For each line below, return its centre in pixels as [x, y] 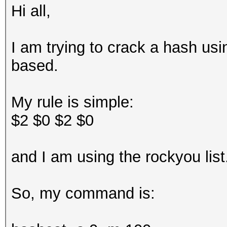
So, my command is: [83, 193]
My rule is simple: [75, 102]
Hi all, [33, 11]
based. [37, 66]
